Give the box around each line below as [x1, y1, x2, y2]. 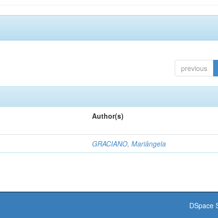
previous [181, 63, 207, 73]
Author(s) [92, 111, 124, 121]
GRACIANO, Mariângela [92, 139, 166, 148]
